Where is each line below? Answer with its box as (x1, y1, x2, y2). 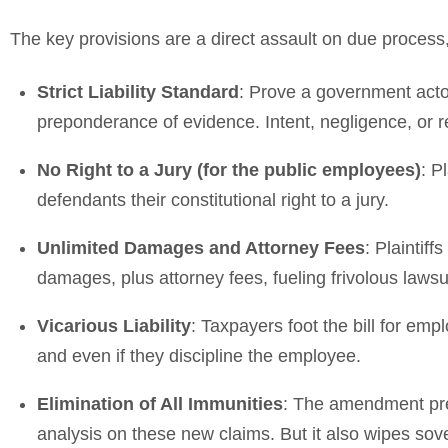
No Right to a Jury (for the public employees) (37, 159, 421, 180)
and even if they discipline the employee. (37, 345, 361, 366)
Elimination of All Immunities (37, 393, 283, 414)
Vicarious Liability (37, 315, 191, 336)
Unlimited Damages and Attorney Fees (37, 237, 365, 258)
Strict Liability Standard (37, 81, 239, 102)
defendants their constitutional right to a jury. (37, 189, 389, 210)
